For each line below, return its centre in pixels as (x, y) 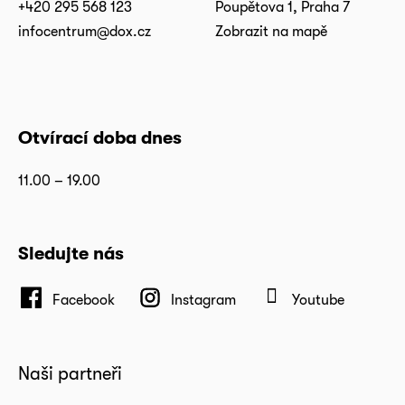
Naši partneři (70, 374)
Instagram (203, 299)
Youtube (318, 299)
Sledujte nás (71, 253)
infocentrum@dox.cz (85, 31)
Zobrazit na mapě (272, 31)
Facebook (84, 299)
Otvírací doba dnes (100, 137)
